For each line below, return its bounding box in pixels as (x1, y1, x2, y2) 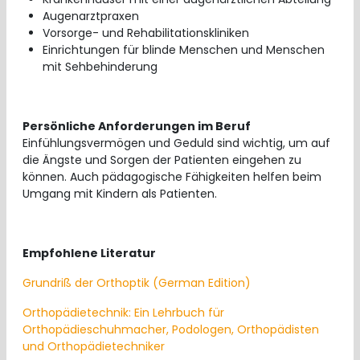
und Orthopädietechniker (22, 338, 165, 354)
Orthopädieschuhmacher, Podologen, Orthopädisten (22, 321, 319, 337)
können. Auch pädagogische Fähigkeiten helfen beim (22, 169, 321, 185)
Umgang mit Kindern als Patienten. (22, 186, 217, 202)
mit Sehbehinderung (43, 59, 157, 75)
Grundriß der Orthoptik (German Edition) (22, 275, 251, 291)
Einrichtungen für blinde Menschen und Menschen (43, 42, 325, 58)
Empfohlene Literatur (22, 245, 156, 261)
